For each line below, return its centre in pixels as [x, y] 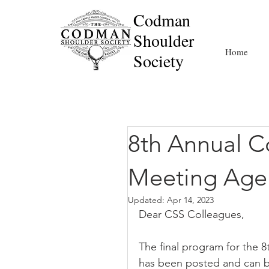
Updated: [147, 200]
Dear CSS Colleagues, [192, 214]
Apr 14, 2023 [190, 200]
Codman [162, 20]
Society [159, 61]
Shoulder [164, 40]
